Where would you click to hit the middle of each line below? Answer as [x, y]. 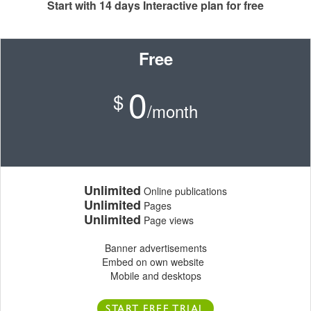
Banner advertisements [155, 248]
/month [173, 111]
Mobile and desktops [155, 276]
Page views [167, 220]
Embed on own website [155, 262]
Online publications [184, 191]
